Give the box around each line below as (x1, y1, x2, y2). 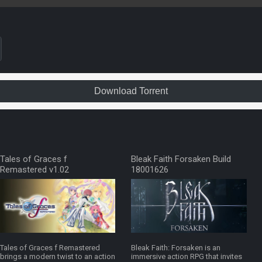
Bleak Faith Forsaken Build (131, 154, 231, 165)
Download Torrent (94, 86, 168, 96)
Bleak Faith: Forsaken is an (131, 243, 220, 253)
